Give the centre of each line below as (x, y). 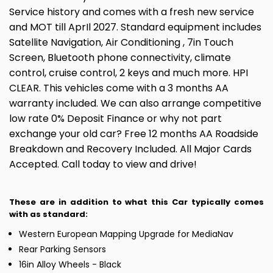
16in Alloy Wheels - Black (70, 265)
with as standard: (48, 214)
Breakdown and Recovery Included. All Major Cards (130, 149)
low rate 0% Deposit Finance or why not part (115, 119)
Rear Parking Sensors (62, 250)
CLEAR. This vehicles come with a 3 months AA (119, 88)
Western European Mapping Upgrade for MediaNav (126, 234)
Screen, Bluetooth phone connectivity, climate (120, 58)
